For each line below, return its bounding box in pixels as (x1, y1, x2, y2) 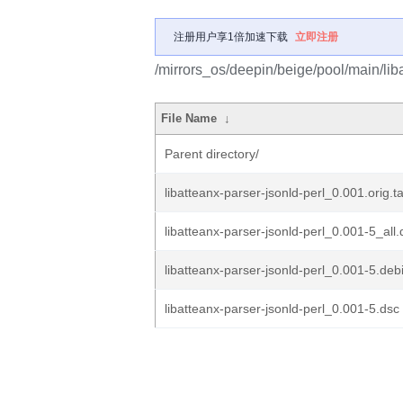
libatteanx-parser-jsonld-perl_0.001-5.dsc (165, 301, 399, 316)
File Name (161, 112, 218, 125)
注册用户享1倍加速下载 (174, 31, 288, 43)
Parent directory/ (165, 147, 259, 161)
